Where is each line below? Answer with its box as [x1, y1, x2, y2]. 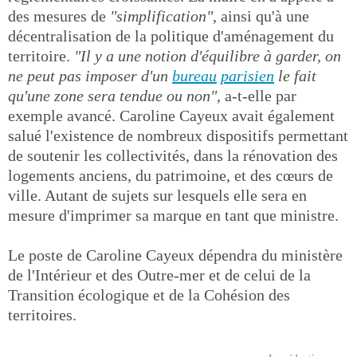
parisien [221, 67, 274, 84]
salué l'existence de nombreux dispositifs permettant [8, 127, 348, 144]
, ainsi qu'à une [213, 7, 309, 25]
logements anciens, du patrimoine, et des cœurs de [8, 167, 333, 184]
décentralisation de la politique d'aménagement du [8, 27, 334, 45]
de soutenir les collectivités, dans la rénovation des [8, 147, 338, 164]
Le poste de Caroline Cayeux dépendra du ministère [8, 246, 343, 264]
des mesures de [8, 7, 110, 25]
